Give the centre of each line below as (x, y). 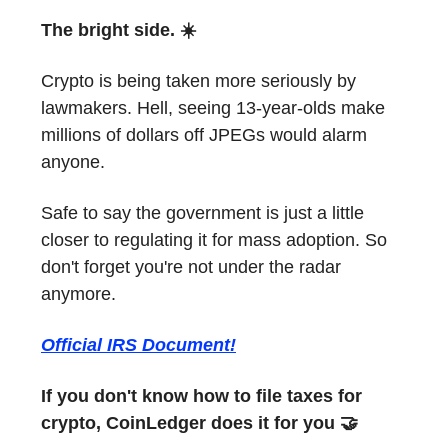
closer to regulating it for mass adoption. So (214, 239)
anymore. (78, 293)
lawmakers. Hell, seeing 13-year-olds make (213, 107)
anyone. (73, 161)
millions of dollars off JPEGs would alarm (204, 134)
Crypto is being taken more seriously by (198, 80)
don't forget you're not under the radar (191, 266)
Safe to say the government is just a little (202, 212)
